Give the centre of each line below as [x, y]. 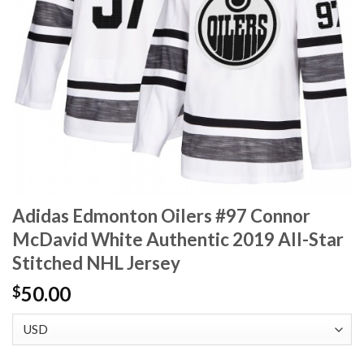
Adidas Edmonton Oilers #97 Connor [161, 216]
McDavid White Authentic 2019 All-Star [178, 240]
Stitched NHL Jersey [96, 263]
